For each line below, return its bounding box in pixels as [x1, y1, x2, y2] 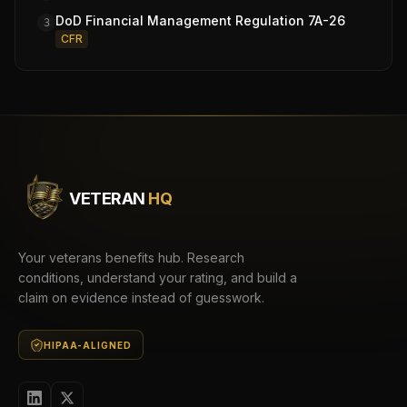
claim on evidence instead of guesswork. [18, 290, 264, 305]
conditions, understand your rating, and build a [18, 270, 297, 285]
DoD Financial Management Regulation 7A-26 [55, 13, 345, 28]
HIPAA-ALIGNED [44, 339, 132, 351]
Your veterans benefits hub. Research [18, 250, 244, 265]
